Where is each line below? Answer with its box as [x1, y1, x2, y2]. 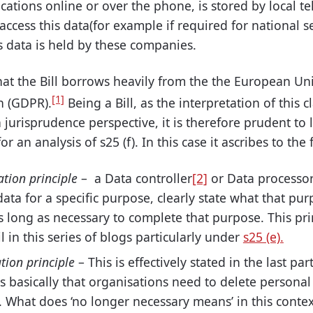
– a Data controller [77, 169, 192, 187]
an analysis [17, 133, 81, 150]
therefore [186, 113, 240, 131]
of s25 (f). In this [81, 133, 182, 150]
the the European [189, 73, 291, 90]
